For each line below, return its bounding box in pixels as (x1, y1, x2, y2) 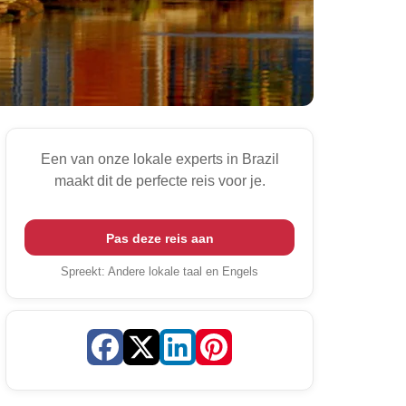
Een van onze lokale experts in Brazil (40, 150, 279, 167)
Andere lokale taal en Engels (108, 264, 258, 278)
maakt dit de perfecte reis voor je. (53, 172, 266, 188)
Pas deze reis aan (105, 230, 214, 246)
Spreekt (61, 264, 101, 278)
